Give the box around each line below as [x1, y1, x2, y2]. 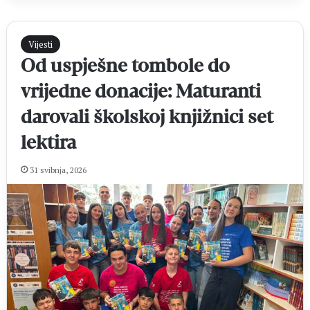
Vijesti [28, 37, 53, 51]
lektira [20, 132, 76, 153]
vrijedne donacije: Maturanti [20, 81, 261, 102]
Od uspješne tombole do [20, 55, 230, 76]
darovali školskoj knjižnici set [20, 107, 273, 127]
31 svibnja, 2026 [29, 164, 86, 175]
